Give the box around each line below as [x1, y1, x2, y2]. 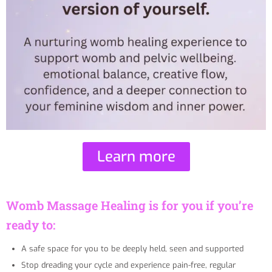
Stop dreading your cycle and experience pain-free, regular [21, 260, 236, 271]
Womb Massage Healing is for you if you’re [6, 197, 253, 214]
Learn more [97, 147, 175, 167]
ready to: [6, 217, 55, 233]
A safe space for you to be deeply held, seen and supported [21, 243, 243, 254]
